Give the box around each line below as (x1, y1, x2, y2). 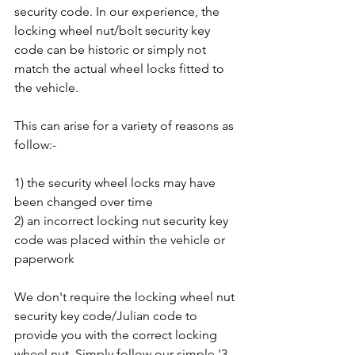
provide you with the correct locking (14, 327, 220, 343)
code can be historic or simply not (14, 42, 209, 58)
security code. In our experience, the (14, 4, 223, 20)
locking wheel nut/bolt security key (14, 23, 213, 39)
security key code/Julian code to (14, 308, 200, 324)
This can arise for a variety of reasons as (14, 118, 237, 134)
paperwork (14, 251, 74, 267)
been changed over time (14, 194, 153, 210)
